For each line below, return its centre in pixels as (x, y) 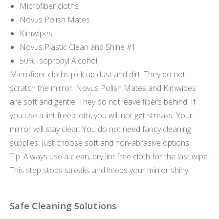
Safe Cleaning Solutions (63, 206)
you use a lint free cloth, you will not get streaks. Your (101, 115)
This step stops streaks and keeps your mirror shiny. (100, 170)
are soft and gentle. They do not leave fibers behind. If (103, 101)
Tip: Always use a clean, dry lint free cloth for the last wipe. (109, 156)
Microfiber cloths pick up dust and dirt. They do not (98, 74)
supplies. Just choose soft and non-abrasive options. (100, 142)
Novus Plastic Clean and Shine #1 (78, 47)
